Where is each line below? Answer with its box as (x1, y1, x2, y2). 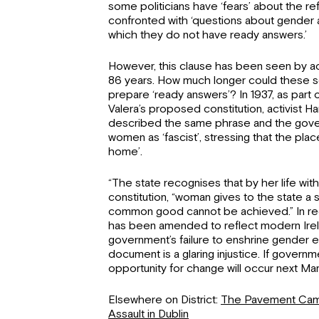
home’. (108, 145, 142, 159)
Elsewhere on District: (108, 293, 221, 307)
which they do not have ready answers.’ (108, 28, 307, 42)
